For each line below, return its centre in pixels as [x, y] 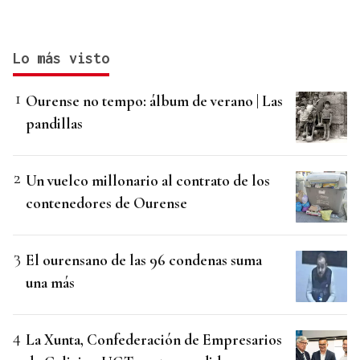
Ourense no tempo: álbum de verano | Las [154, 101]
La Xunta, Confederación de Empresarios [154, 340]
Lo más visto [61, 59]
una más [50, 283]
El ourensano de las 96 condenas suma [144, 260]
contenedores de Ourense [106, 203]
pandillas [54, 124]
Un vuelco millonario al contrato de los [148, 181]
